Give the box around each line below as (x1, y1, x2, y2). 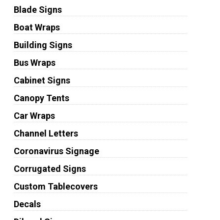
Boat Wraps (13, 22, 60, 32)
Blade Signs (13, 4, 62, 15)
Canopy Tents (13, 93, 69, 103)
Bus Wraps (13, 57, 55, 68)
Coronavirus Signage (13, 146, 99, 156)
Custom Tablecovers (13, 181, 98, 192)
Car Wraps (13, 110, 55, 121)
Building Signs (13, 40, 72, 50)
